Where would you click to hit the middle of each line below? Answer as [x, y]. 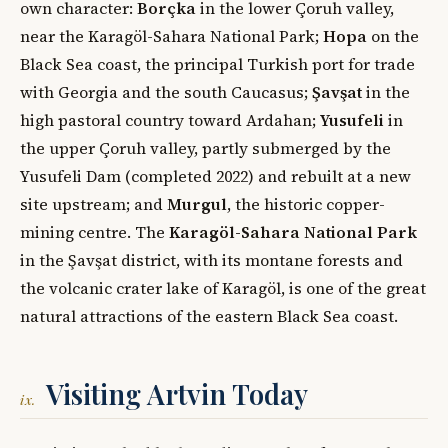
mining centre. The [94, 231]
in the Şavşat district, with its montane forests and [211, 259]
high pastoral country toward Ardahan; [170, 119]
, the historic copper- [306, 203]
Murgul [197, 203]
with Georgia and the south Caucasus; [166, 91]
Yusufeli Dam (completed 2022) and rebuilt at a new [215, 175]
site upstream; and [93, 203]
